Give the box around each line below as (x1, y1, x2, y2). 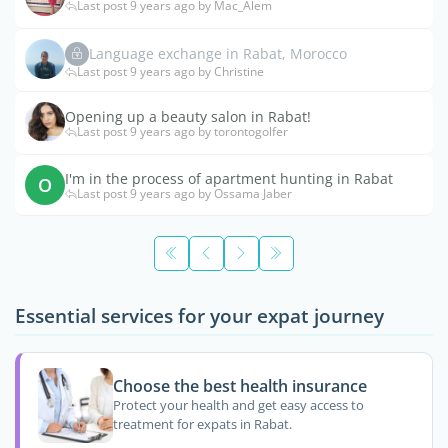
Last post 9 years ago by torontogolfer (77, 123, 288, 141)
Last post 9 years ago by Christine (77, 62, 264, 80)
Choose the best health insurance (112, 374, 367, 397)
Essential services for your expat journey (15, 301, 384, 329)
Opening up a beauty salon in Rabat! (65, 107, 311, 127)
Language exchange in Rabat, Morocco (89, 44, 347, 64)
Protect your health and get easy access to (112, 396, 364, 415)
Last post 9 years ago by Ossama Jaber (77, 185, 292, 203)
